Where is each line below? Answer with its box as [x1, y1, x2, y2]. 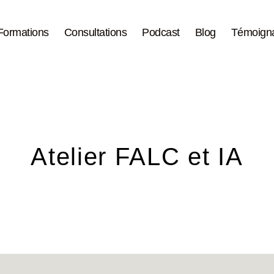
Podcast [142, 26, 180, 39]
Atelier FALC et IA [31, 143, 243, 170]
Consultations [64, 26, 127, 39]
